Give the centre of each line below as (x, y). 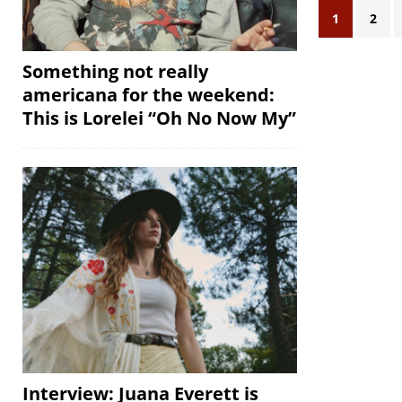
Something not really (115, 71)
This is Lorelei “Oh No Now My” (159, 118)
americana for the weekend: (149, 94)
